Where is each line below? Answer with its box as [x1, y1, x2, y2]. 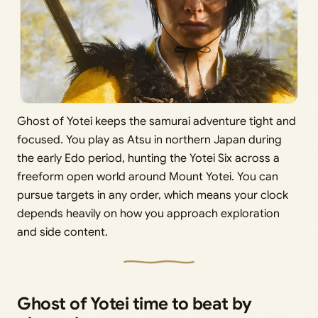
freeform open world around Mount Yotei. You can [17, 170, 278, 184]
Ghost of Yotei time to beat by [17, 293, 252, 314]
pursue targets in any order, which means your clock [17, 188, 288, 202]
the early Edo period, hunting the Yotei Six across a [17, 151, 280, 165]
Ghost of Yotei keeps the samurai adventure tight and [17, 114, 296, 128]
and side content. [17, 225, 108, 239]
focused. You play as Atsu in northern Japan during [17, 133, 282, 147]
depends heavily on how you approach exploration [17, 207, 280, 221]
